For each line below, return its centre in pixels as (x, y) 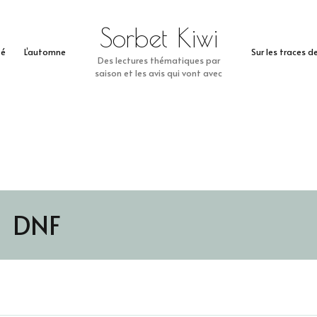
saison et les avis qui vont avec (158, 73)
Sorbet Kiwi (158, 38)
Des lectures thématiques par (158, 60)
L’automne (45, 52)
